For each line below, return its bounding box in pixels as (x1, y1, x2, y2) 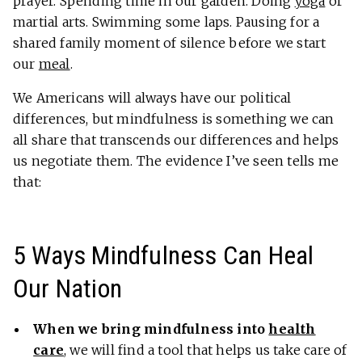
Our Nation (13, 273, 122, 305)
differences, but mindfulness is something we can (13, 111, 335, 128)
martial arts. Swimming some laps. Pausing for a (13, 14, 320, 31)
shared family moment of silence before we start (13, 35, 326, 52)
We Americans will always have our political (13, 90, 292, 107)
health (268, 321, 316, 338)
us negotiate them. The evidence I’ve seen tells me (13, 153, 339, 170)
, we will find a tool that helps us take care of (64, 342, 347, 359)
